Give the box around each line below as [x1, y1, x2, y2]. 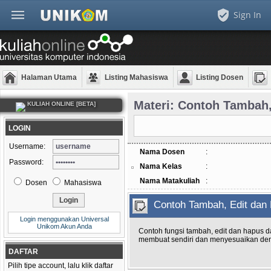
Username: [9, 142, 45, 151]
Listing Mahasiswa [105, 73, 168, 82]
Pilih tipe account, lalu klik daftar [8, 261, 113, 270]
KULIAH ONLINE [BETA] [25, 100, 96, 107]
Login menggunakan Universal [19, 215, 109, 223]
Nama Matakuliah [140, 177, 200, 185]
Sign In [233, 9, 261, 21]
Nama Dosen [140, 148, 184, 156]
